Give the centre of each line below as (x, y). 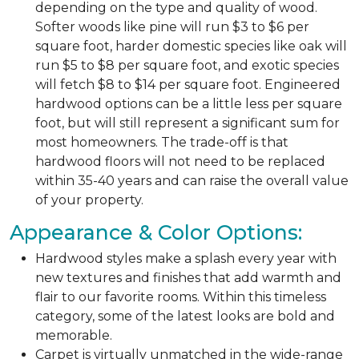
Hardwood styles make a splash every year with (186, 258)
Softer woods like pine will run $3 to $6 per (172, 26)
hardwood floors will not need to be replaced (180, 161)
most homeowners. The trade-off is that (162, 142)
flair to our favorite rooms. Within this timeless (181, 296)
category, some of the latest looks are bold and (185, 316)
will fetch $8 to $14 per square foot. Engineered (188, 84)
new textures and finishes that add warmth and (188, 277)
